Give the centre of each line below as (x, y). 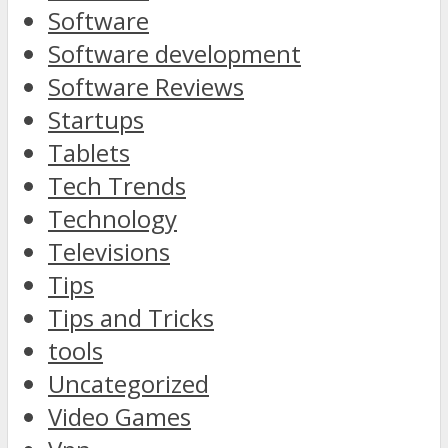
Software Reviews (146, 86)
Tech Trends (117, 185)
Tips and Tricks (131, 317)
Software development (174, 53)
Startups (96, 119)
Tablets (89, 152)
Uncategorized (128, 383)
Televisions (109, 251)
